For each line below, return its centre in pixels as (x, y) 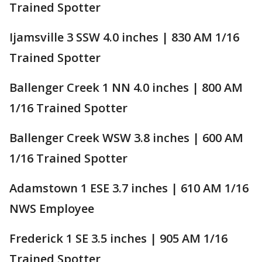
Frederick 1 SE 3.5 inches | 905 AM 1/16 (118, 238)
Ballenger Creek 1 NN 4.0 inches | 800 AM (126, 87)
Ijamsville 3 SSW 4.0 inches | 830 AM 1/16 (124, 37)
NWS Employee (52, 208)
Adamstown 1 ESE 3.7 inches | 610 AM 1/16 (129, 188)
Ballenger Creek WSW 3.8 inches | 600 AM (126, 137)
